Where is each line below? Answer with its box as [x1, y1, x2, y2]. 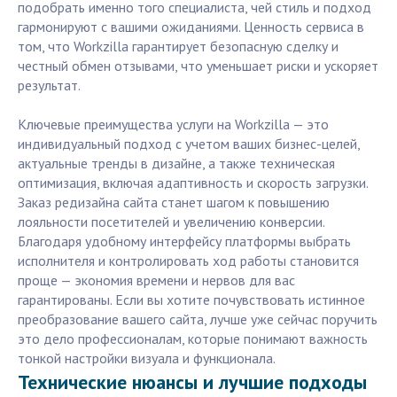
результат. [18, 76, 81, 95]
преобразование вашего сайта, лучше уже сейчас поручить [18, 310, 378, 329]
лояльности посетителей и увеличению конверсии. [18, 213, 324, 231]
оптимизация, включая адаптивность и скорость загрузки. [18, 174, 368, 192]
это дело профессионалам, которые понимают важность [18, 330, 368, 348]
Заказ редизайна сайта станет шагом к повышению [18, 193, 330, 212]
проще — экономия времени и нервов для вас [18, 271, 295, 290]
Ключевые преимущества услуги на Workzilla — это [18, 115, 329, 134]
